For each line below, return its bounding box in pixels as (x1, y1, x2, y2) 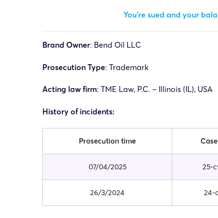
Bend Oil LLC (94, 39, 141, 50)
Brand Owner (42, 39, 90, 50)
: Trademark (105, 62, 148, 72)
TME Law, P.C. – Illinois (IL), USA (101, 84, 213, 94)
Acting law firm (42, 84, 97, 94)
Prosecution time (79, 136, 136, 145)
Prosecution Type (42, 62, 105, 72)
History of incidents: (42, 107, 114, 117)
